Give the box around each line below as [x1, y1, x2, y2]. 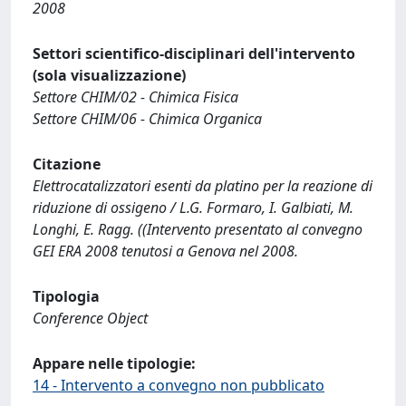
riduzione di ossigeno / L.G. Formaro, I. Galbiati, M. [33, 197, 353, 217]
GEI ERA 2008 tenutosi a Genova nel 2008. [33, 240, 298, 261]
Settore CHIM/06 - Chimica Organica [33, 108, 262, 129]
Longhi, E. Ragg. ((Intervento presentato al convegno [33, 218, 362, 239]
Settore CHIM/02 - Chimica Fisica [33, 86, 238, 107]
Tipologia [33, 285, 100, 306]
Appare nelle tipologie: [33, 353, 196, 373]
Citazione [33, 153, 101, 174]
